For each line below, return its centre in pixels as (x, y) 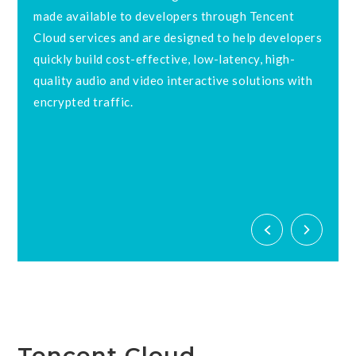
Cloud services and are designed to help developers (178, 37)
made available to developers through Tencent (164, 15)
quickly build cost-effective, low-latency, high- (164, 58)
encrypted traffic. (83, 101)
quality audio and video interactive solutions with (173, 80)
